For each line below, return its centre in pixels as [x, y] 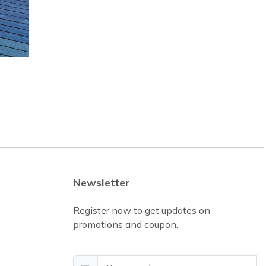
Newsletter [101, 182]
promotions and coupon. [125, 224]
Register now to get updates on [141, 210]
